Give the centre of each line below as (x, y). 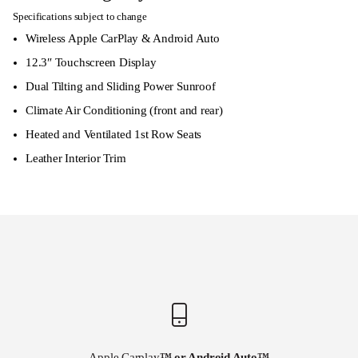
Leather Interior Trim (76, 159)
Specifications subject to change (80, 17)
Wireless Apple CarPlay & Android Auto (123, 39)
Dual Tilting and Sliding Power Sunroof (121, 87)
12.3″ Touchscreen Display (91, 63)
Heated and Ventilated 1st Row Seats (114, 135)
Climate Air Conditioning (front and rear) (124, 111)
